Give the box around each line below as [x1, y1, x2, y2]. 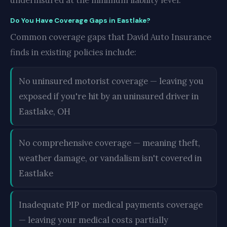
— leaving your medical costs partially [19, 214, 168, 225]
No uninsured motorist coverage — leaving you [19, 75, 204, 87]
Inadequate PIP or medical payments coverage [19, 199, 203, 210]
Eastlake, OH [19, 106, 70, 117]
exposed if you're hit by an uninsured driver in [19, 91, 199, 102]
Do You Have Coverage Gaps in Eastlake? [10, 16, 150, 25]
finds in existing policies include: [10, 47, 136, 58]
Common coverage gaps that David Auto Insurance [10, 31, 211, 43]
